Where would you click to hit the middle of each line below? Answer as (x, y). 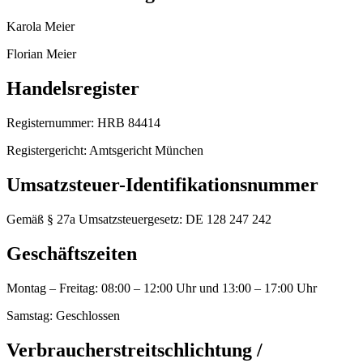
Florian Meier (41, 54)
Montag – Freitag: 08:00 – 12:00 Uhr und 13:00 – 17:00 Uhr (162, 288)
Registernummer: (50, 123)
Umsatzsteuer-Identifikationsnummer (162, 185)
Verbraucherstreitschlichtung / (135, 350)
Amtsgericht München (145, 151)
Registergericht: (47, 151)
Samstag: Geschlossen (63, 315)
